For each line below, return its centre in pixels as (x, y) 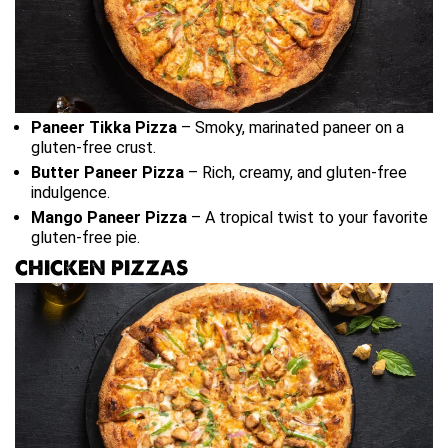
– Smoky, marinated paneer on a (290, 128)
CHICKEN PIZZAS (101, 268)
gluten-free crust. (93, 148)
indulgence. (70, 193)
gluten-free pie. (85, 238)
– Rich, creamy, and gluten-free (295, 173)
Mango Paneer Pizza (109, 218)
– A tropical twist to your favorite (307, 218)
